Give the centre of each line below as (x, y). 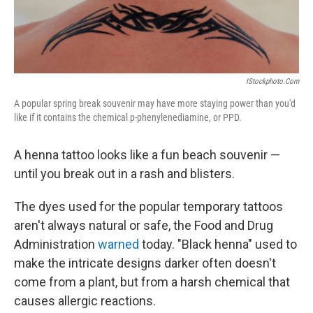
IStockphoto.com (272, 82)
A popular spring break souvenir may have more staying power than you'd (155, 104)
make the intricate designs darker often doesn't (145, 263)
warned (118, 245)
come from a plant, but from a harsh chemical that (152, 282)
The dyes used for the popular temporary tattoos (148, 207)
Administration (56, 245)
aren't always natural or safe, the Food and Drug (144, 226)
